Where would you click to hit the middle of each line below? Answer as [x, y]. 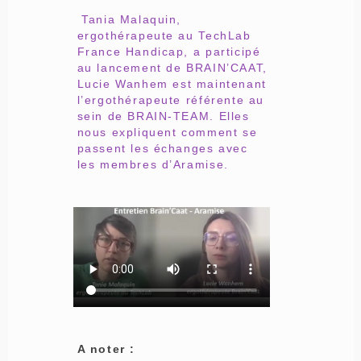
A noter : [108, 349]
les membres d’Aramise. [155, 165]
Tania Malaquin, [129, 20]
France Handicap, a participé [169, 52]
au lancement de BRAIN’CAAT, [172, 68]
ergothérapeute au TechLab [164, 36]
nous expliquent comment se [167, 133]
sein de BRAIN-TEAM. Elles [163, 116]
